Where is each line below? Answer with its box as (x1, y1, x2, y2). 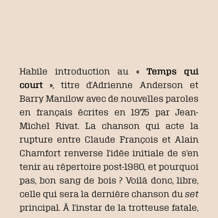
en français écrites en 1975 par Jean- (19, 107, 199, 117)
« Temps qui (136, 66, 199, 76)
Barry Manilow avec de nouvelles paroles (19, 93, 199, 103)
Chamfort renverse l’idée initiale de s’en (19, 147, 199, 158)
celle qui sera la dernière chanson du (19, 188, 185, 199)
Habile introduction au (19, 66, 136, 76)
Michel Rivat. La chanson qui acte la (19, 120, 199, 130)
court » (19, 79, 53, 90)
